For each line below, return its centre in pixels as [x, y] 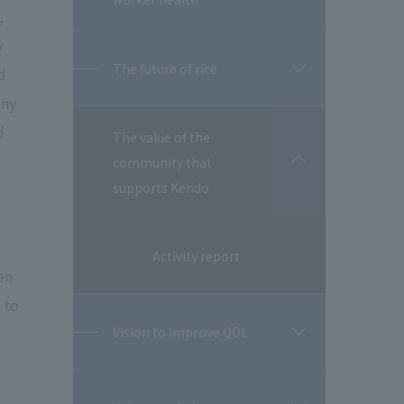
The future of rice [165, 68]
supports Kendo [161, 188]
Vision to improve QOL [180, 331]
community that [162, 162]
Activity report [196, 256]
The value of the [161, 137]
